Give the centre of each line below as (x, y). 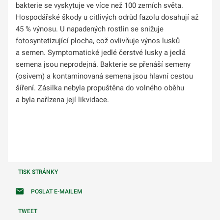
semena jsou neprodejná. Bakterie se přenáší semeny (103, 64)
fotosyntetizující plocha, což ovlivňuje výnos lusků (98, 41)
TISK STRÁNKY (38, 172)
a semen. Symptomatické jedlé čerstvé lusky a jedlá (101, 52)
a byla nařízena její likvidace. (63, 99)
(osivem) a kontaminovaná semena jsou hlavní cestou (104, 76)
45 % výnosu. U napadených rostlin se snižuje (90, 29)
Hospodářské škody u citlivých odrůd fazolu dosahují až (107, 17)
